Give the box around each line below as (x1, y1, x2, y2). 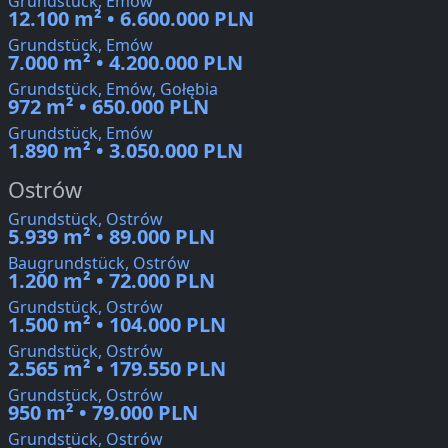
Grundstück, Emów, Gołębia (8, 78, 218, 101)
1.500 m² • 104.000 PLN (8, 311, 226, 339)
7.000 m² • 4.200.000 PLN (8, 49, 243, 77)
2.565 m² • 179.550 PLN (8, 355, 226, 383)
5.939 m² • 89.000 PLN (8, 223, 215, 251)
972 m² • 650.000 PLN (8, 93, 209, 121)
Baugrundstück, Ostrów (8, 252, 190, 275)
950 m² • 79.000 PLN (8, 399, 198, 427)
